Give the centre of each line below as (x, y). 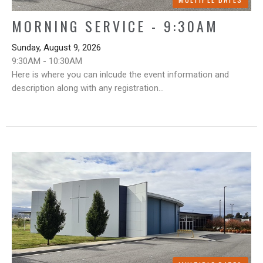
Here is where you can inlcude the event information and (120, 75)
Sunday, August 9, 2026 (56, 48)
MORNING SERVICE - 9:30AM (115, 26)
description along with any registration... (88, 88)
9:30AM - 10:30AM (47, 61)
